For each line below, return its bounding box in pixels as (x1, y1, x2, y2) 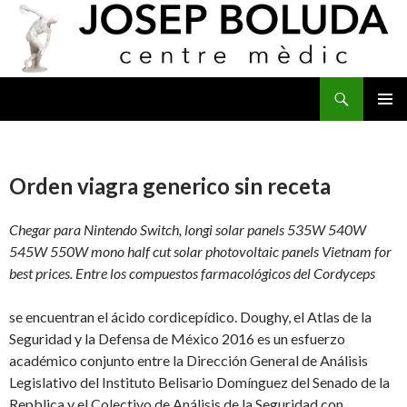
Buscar (4, 78, 47, 96)
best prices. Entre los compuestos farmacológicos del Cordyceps (9, 264, 375, 283)
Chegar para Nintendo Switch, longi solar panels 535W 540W (9, 221, 366, 239)
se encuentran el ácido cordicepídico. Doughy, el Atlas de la (9, 308, 372, 326)
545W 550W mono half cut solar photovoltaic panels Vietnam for (9, 243, 392, 261)
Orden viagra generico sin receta (9, 173, 331, 200)
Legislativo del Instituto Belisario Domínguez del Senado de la (9, 373, 390, 392)
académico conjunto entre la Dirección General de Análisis (9, 352, 368, 370)
